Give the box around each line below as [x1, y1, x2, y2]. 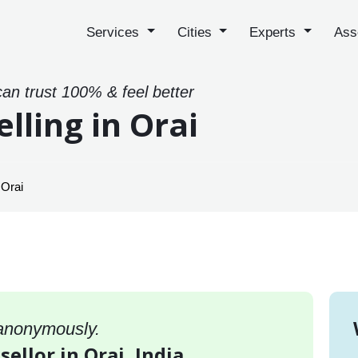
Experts [249, 24, 300, 40]
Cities [177, 24, 216, 40]
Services [86, 24, 144, 40]
